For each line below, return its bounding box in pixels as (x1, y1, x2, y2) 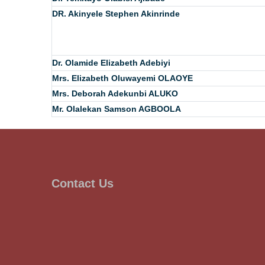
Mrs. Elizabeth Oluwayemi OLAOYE (52, 73, 193, 83)
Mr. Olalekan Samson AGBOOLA (52, 104, 183, 114)
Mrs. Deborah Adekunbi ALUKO (52, 88, 178, 98)
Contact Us (51, 176, 114, 190)
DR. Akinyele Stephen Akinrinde (52, 8, 180, 18)
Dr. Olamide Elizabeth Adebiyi (52, 57, 170, 67)
